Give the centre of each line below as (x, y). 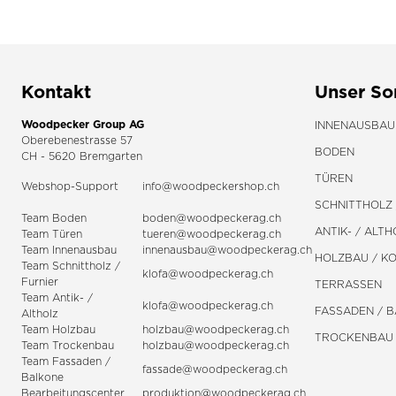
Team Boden (54, 218)
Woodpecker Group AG (83, 125)
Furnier (40, 282)
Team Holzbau (58, 330)
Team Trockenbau (68, 346)
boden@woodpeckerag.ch (212, 218)
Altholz (40, 314)
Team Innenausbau (69, 250)
